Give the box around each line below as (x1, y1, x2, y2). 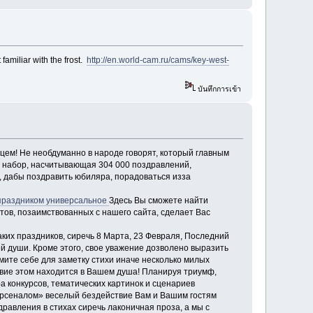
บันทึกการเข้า (195, 85, 241, 94)
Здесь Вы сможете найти (108, 196, 208, 206)
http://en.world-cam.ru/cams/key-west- (86, 55, 229, 66)
